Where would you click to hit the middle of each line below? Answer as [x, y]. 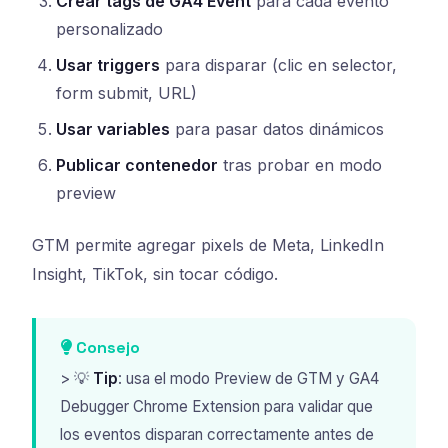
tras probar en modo [300, 165]
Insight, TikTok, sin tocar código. [155, 274]
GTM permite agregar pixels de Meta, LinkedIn [208, 245]
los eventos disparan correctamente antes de [217, 434]
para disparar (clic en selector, [278, 65]
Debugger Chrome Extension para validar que [216, 406]
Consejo [106, 348]
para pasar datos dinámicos [277, 129]
